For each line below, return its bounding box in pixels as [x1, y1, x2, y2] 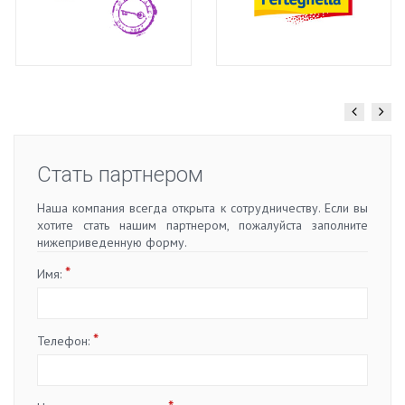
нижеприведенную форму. [37, 233, 187, 250]
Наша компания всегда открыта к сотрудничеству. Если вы [37, 199, 368, 216]
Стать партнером [37, 161, 203, 187]
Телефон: [37, 332, 93, 349]
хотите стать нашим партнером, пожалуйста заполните [37, 216, 368, 233]
